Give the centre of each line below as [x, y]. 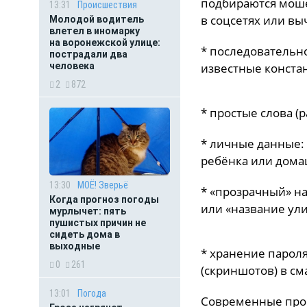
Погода [92, 293]
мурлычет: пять [88, 211]
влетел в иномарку [95, 31]
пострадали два [88, 54]
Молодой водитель [97, 19]
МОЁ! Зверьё [103, 185]
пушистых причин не [98, 223]
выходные [75, 246]
